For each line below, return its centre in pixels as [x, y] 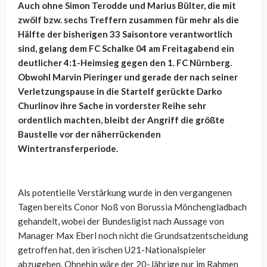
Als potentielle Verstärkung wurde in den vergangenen [125, 193]
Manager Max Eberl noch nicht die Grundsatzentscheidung [133, 236]
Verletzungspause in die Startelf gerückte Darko [120, 91]
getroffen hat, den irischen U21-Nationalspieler [112, 250]
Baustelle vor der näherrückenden [89, 134]
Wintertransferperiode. [68, 149]
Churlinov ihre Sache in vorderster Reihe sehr [112, 106]
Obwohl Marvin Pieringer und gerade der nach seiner [128, 77]
